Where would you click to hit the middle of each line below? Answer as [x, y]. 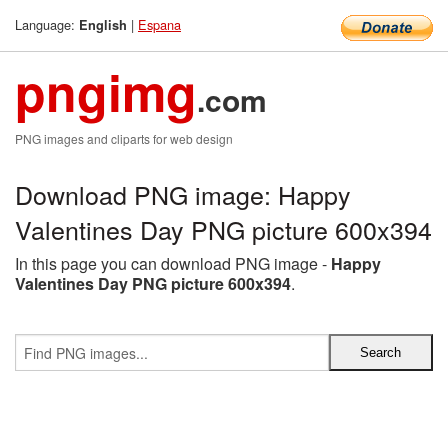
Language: [47, 24]
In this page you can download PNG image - [173, 263]
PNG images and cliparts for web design [124, 138]
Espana [159, 24]
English [103, 25]
